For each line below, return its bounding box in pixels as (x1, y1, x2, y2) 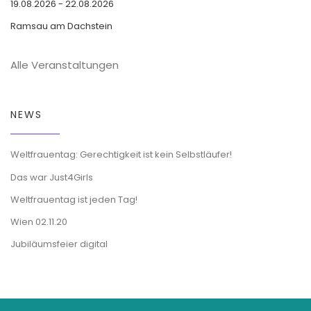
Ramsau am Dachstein (10, 19, 112, 33)
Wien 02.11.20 (10, 215, 67, 228)
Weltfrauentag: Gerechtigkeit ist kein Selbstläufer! (10, 148, 232, 162)
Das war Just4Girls (10, 170, 93, 184)
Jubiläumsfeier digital (10, 237, 108, 251)
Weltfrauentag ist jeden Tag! (10, 192, 137, 206)
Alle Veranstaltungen (10, 57, 119, 72)
